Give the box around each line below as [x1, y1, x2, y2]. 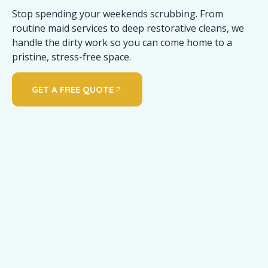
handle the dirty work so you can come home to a [12, 35, 232, 49]
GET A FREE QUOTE [32, 84, 114, 96]
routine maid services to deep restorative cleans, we [12, 21, 244, 35]
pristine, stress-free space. [12, 50, 131, 63]
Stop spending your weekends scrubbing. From [12, 7, 223, 20]
